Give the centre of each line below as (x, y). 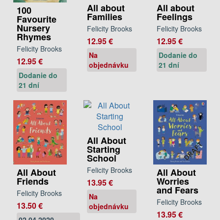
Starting (103, 149)
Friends (33, 181)
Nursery (33, 28)
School (101, 158)
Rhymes (34, 37)
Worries (173, 181)
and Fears (178, 190)
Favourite (37, 19)
